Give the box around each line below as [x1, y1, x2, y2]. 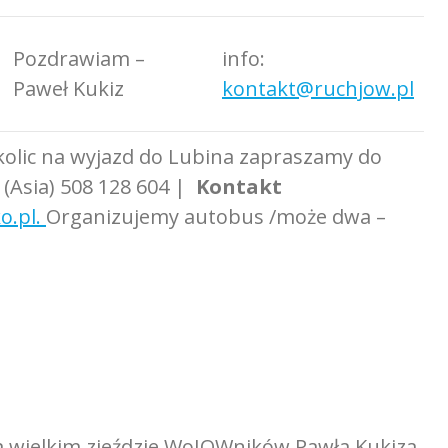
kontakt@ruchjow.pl [222, 75, 414, 102]
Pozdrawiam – [13, 45, 145, 72]
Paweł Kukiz [13, 75, 124, 102]
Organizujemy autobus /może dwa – [46, 203, 386, 230]
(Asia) [4, 173, 60, 200]
